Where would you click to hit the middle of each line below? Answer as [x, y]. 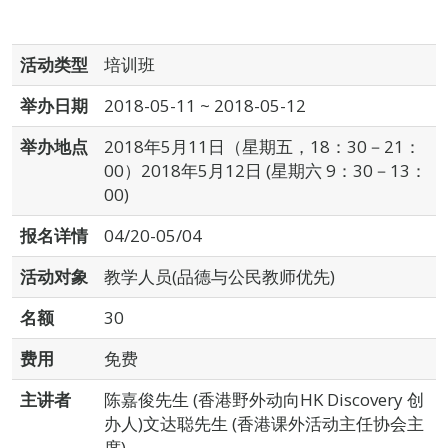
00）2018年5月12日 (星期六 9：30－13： [265, 170]
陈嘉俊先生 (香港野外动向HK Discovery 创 [264, 399]
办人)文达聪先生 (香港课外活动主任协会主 [264, 423]
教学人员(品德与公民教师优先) [219, 276]
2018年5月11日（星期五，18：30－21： [262, 146]
